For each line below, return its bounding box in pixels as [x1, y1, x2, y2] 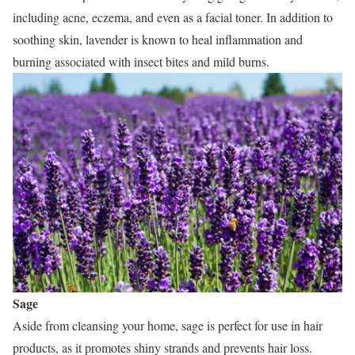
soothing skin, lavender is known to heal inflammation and [13, 30, 303, 48]
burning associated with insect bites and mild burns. [13, 52, 269, 70]
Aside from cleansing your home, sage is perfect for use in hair [13, 316, 323, 334]
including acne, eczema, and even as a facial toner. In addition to [13, 8, 333, 25]
